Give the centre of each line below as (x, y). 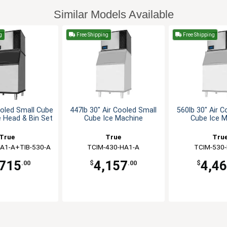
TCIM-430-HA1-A (113, 147)
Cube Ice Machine (113, 119)
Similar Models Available (113, 15)
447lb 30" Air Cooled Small (113, 110)
